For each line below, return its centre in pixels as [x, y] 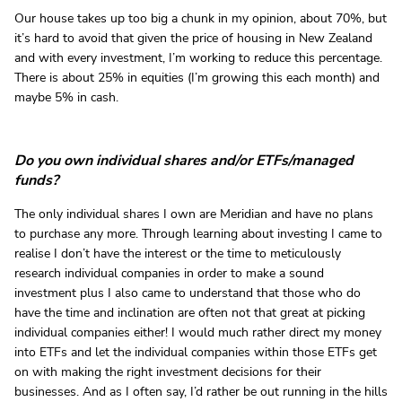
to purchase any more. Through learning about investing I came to [198, 233]
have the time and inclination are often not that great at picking [190, 312]
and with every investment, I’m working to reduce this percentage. [198, 57]
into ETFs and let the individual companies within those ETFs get [196, 352]
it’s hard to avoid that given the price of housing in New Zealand [193, 38]
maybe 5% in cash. [66, 97]
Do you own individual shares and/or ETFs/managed [184, 160]
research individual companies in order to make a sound [169, 273]
